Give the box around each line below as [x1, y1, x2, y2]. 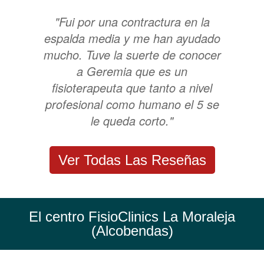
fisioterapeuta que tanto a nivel [52, 78, 212, 96]
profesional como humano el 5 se [45, 95, 219, 113]
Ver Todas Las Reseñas [58, 152, 206, 169]
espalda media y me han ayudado [44, 29, 220, 47]
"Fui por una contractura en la [54, 12, 210, 30]
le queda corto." [91, 111, 173, 129]
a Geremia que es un [77, 62, 187, 80]
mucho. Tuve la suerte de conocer [43, 45, 221, 63]
